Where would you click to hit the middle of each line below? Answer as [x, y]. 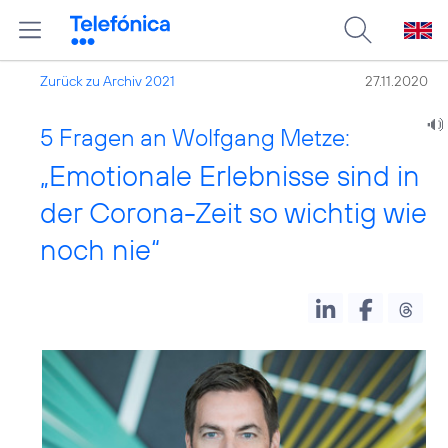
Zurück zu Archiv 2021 [107, 81]
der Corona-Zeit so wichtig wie [233, 212]
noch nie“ [100, 249]
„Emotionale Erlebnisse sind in [230, 175]
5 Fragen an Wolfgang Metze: [195, 137]
